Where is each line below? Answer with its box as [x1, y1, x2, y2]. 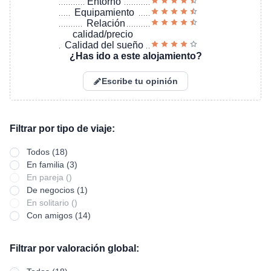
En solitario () [27, 198, 77, 207]
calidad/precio [72, 29, 133, 39]
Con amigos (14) [27, 211, 91, 220]
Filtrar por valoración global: [10, 243, 139, 253]
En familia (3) [27, 160, 77, 169]
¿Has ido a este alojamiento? [69, 51, 202, 61]
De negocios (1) [27, 185, 88, 195]
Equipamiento [74, 7, 134, 18]
